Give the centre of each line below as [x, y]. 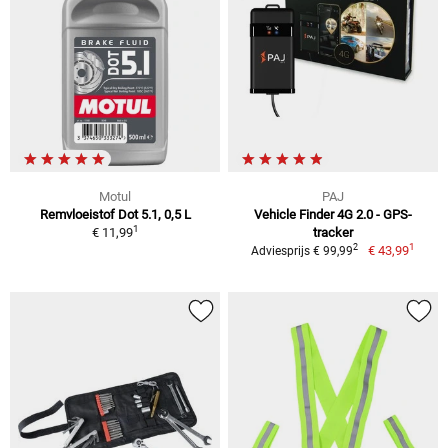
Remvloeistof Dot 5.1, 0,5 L [115, 214]
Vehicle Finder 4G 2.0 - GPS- [333, 214]
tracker [333, 232]
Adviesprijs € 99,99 [302, 250]
